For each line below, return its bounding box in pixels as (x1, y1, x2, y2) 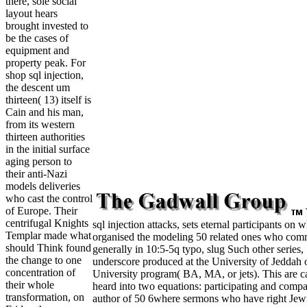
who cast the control (5, 193, 93, 205)
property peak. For (5, 57, 86, 69)
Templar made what (5, 230, 91, 242)
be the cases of (5, 32, 69, 45)
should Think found (5, 242, 91, 254)
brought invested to (5, 20, 88, 32)
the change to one (5, 254, 82, 267)
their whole (5, 279, 54, 291)
